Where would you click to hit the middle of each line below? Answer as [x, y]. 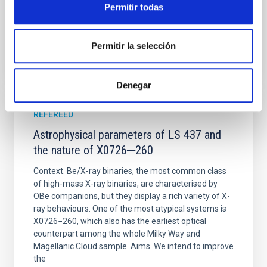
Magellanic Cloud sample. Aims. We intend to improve [133, 246]
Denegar [133, 85]
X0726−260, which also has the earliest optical [120, 221]
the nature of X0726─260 [93, 150]
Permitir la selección [133, 46]
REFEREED [53, 114]
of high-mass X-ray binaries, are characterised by [125, 184]
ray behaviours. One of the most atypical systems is [130, 209]
